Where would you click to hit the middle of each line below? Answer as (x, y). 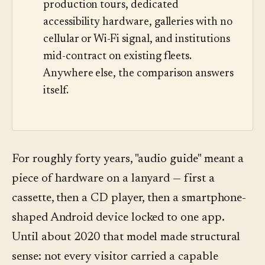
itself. (56, 91)
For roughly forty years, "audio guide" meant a (128, 159)
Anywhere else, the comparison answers (138, 74)
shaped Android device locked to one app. (118, 218)
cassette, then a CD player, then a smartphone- (129, 198)
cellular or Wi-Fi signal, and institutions (137, 40)
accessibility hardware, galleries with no (138, 22)
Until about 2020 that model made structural (126, 237)
